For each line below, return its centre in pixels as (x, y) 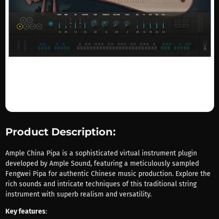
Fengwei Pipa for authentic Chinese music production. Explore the (108, 174)
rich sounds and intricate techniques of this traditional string (101, 184)
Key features (25, 211)
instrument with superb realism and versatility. (78, 194)
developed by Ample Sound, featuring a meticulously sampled (102, 163)
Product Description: (60, 131)
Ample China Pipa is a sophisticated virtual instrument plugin (101, 153)
